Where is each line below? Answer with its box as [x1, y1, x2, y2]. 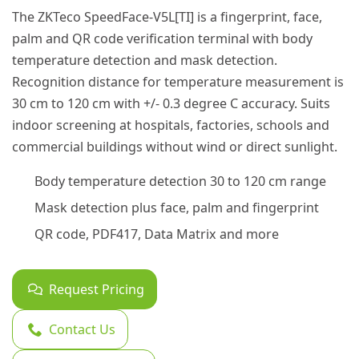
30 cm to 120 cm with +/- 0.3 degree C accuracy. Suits [12, 94, 330, 112]
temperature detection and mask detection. [12, 50, 277, 69]
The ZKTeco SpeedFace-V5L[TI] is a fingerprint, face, [12, 7, 322, 26]
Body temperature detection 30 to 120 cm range [34, 172, 327, 191]
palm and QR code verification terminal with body [12, 29, 313, 47]
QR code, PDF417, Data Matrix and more [34, 225, 280, 244]
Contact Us [49, 321, 115, 339]
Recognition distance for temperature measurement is [12, 72, 344, 91]
